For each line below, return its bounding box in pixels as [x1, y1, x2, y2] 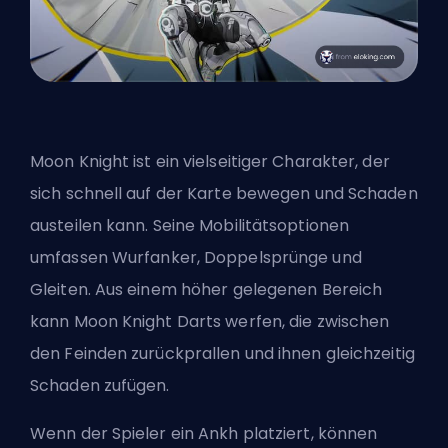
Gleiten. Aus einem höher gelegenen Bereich [30, 278, 383, 302]
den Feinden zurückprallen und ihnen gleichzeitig [30, 342, 415, 366]
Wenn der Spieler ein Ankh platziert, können [30, 422, 378, 446]
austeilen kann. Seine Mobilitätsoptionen [30, 214, 350, 238]
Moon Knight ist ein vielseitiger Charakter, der [30, 150, 390, 174]
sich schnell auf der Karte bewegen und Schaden [30, 182, 418, 206]
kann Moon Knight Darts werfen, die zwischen [30, 310, 390, 334]
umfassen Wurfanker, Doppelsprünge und [30, 246, 362, 270]
